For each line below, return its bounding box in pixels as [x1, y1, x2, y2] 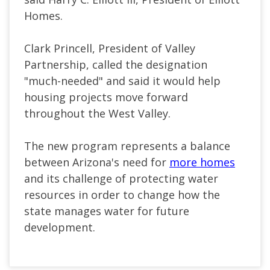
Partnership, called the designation [24, 57, 207, 72]
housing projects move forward [24, 90, 188, 105]
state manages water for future [24, 204, 189, 219]
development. [24, 220, 95, 235]
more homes [169, 155, 235, 170]
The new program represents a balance [24, 139, 230, 154]
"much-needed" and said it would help [24, 74, 221, 89]
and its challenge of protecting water [24, 171, 218, 186]
